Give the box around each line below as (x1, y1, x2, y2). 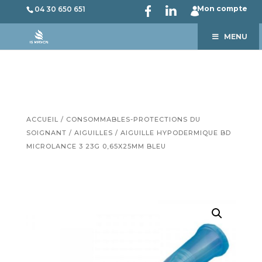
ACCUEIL (26, 115, 58, 123)
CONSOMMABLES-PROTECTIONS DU (65, 115, 201, 123)
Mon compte (197, 4, 248, 13)
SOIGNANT (26, 129, 67, 137)
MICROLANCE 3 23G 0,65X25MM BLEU (26, 142, 166, 150)
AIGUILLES (74, 129, 113, 137)
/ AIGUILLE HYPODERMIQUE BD (112, 129, 231, 137)
